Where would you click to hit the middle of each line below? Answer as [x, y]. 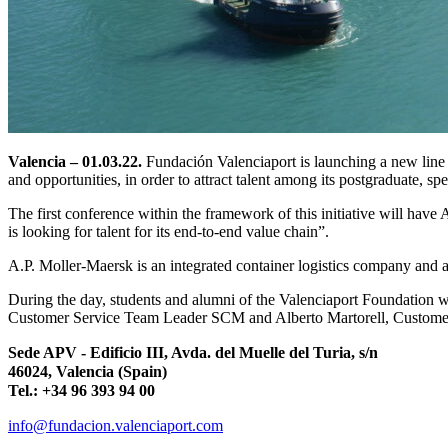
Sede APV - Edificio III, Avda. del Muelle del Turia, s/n [193, 352]
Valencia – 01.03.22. [75, 161]
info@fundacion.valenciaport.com [115, 425]
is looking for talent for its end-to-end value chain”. [168, 231]
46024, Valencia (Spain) [87, 371]
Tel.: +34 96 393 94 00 [81, 390]
